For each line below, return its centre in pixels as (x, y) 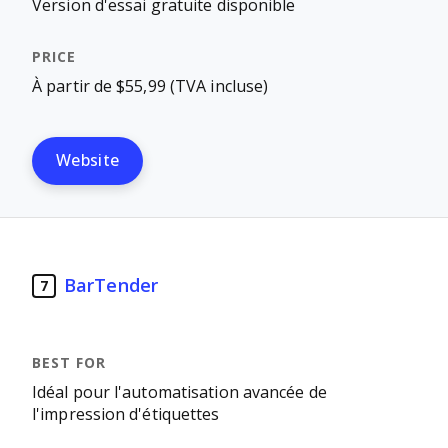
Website (88, 160)
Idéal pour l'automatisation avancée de (179, 392)
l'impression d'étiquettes (126, 414)
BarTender (111, 285)
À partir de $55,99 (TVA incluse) (150, 86)
